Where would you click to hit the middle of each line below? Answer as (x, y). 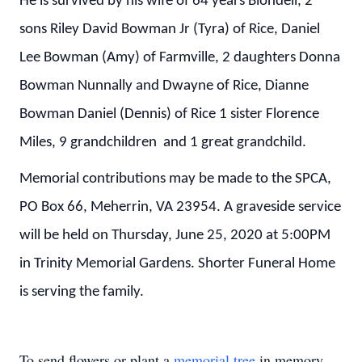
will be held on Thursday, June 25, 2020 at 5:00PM (175, 236)
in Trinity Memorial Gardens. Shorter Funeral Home (177, 264)
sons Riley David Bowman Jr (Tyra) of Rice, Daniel (170, 29)
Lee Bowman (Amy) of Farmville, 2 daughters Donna (180, 57)
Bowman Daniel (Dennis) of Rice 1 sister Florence (169, 114)
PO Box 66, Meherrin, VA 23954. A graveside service (180, 208)
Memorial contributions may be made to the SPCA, (175, 179)
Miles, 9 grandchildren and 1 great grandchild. (163, 142)
